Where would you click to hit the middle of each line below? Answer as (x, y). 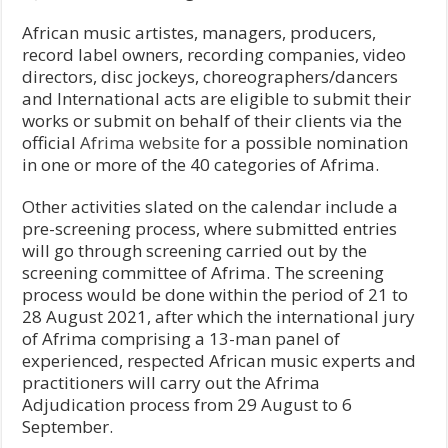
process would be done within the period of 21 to (215, 294)
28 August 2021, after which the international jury (219, 316)
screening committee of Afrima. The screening (203, 272)
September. (68, 426)
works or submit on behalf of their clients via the (212, 120)
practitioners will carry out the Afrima (171, 382)
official (51, 142)
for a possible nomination (304, 142)
